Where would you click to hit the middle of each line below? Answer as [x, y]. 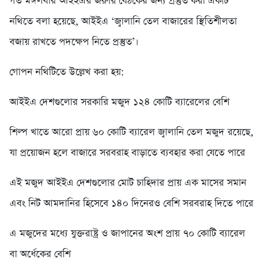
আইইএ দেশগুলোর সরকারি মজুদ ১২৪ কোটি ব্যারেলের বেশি [119, 103]
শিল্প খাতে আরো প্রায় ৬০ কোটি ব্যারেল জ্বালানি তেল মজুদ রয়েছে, [131, 133]
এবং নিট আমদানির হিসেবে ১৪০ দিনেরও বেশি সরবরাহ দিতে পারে [131, 204]
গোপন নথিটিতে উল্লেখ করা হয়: [67, 72]
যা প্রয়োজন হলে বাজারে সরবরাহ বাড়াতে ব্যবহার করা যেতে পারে [127, 153]
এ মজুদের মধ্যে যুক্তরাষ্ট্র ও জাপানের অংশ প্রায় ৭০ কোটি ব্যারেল [127, 234]
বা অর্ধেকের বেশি [40, 255]
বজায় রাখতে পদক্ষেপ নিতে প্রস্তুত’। [74, 42]
